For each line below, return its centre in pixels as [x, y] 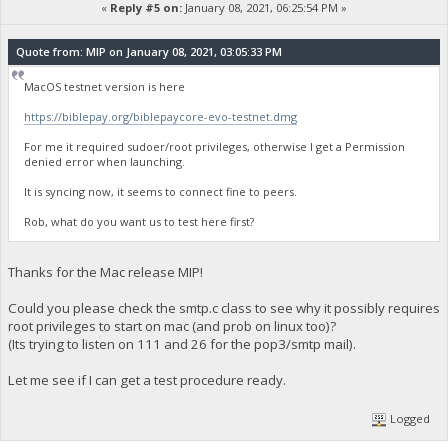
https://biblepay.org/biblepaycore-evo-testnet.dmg [161, 116]
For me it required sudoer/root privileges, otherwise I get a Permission [215, 146]
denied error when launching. [105, 161]
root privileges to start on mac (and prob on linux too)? [171, 326]
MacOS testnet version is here [105, 86]
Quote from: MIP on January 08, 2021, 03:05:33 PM [148, 51]
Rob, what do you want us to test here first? [139, 221]
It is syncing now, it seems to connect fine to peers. [161, 191]
